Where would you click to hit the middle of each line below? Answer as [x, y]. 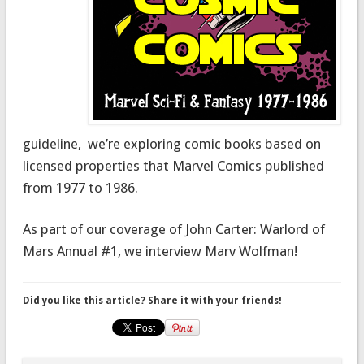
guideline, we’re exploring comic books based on [171, 143]
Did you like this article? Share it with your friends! [152, 300]
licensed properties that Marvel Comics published [173, 165]
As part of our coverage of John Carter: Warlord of [173, 229]
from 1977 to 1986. [80, 187]
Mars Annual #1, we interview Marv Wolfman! [160, 251]
